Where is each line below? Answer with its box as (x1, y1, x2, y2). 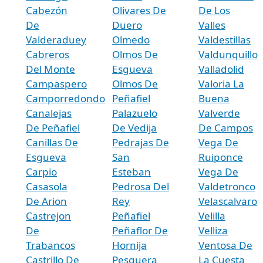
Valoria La (198, 76, 244, 90)
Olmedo (112, 32, 150, 46)
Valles (198, 18, 225, 32)
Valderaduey (26, 32, 86, 46)
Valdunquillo (198, 47, 258, 61)
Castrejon (26, 208, 71, 222)
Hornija (112, 238, 147, 252)
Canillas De (26, 135, 78, 149)
